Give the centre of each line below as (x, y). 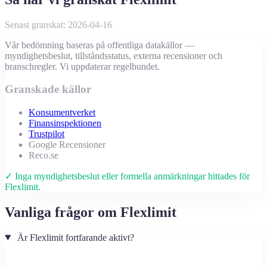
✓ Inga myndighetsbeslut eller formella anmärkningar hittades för (127, 176)
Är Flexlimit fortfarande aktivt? (74, 237)
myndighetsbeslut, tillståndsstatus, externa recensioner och (114, 55)
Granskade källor (48, 89)
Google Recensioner (67, 145)
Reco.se (44, 156)
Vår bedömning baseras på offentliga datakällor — (100, 45)
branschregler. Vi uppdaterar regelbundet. (82, 66)
